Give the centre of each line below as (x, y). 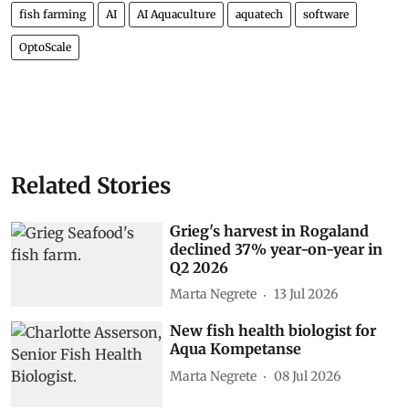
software (326, 14)
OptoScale (45, 47)
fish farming (52, 14)
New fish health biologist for (273, 331)
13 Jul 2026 (306, 294)
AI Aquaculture (176, 14)
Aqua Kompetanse (236, 349)
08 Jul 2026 (308, 376)
